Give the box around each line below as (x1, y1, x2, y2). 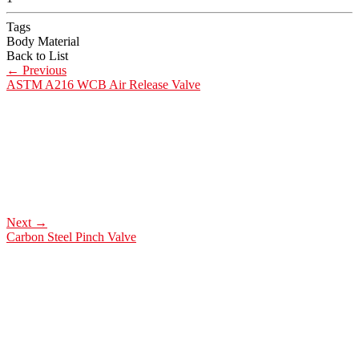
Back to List (6, 49, 68, 63)
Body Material (6, 34, 79, 49)
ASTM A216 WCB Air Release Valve (6, 78, 200, 92)
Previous (19, 63, 67, 78)
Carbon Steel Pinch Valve (6, 230, 136, 244)
